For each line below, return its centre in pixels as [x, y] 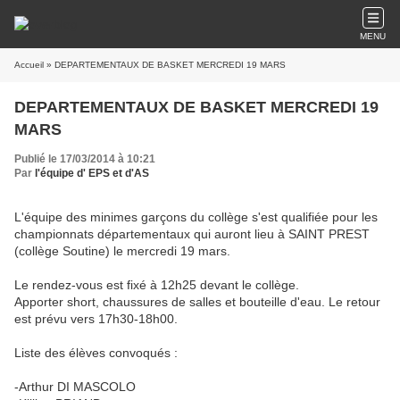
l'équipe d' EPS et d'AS [92, 173]
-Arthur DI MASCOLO [75, 387]
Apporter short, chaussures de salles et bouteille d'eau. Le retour [197, 302]
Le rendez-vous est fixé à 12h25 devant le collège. [157, 285]
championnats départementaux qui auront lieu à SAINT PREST [192, 234]
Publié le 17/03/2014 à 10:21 [85, 159]
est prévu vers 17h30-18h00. [96, 319]
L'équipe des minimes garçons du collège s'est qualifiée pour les [196, 217]
